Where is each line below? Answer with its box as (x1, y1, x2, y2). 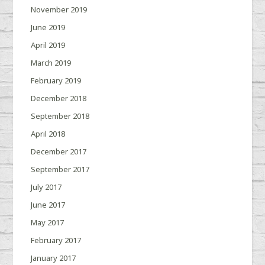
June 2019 (31, 22, 66, 33)
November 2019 (31, 4, 88, 15)
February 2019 (31, 75, 82, 86)
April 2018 (31, 128, 66, 140)
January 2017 (31, 253, 76, 264)
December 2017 (31, 146, 87, 157)
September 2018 (31, 111, 90, 122)
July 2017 (31, 182, 62, 193)
